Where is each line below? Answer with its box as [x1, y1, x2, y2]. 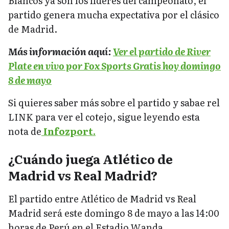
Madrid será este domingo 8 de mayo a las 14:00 [8, 205, 219, 220]
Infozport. [41, 124, 96, 138]
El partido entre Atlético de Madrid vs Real [8, 191, 196, 205]
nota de [8, 124, 41, 138]
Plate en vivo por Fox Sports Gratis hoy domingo [8, 58, 221, 73]
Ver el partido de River [113, 44, 211, 58]
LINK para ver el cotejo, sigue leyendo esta [8, 109, 200, 124]
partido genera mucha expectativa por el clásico [8, 7, 219, 21]
